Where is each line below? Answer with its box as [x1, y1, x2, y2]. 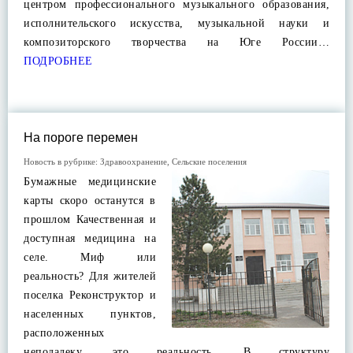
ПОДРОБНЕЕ [24, 55, 93, 67]
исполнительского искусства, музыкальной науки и [24, 17, 329, 29]
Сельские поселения [172, 157, 247, 166]
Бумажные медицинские [24, 176, 156, 188]
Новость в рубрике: [24, 157, 100, 166]
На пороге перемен [24, 131, 138, 144]
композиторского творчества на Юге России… [24, 36, 329, 48]
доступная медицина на [24, 232, 156, 244]
